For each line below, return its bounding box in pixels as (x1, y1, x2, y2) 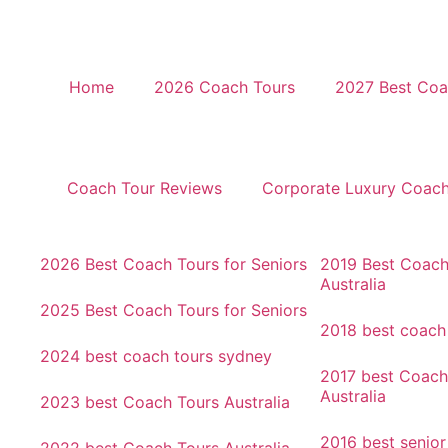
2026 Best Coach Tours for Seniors (40, 254, 307, 274)
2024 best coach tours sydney (40, 346, 272, 366)
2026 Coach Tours (153, 77, 295, 97)
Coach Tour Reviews (67, 178, 222, 198)
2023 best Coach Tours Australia (40, 392, 290, 412)
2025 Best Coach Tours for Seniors (40, 300, 307, 320)
